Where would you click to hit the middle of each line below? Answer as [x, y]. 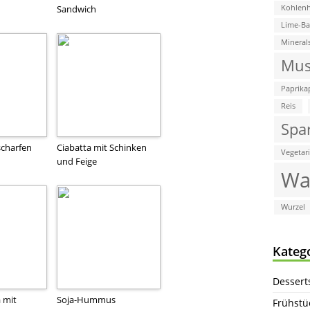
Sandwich [76, 9]
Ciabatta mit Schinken [102, 147]
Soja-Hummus [86, 299]
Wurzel [293, 207]
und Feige [77, 161]
